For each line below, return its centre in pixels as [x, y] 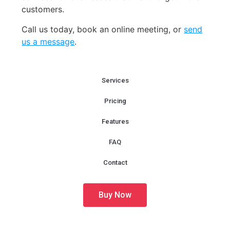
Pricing [115, 101]
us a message [48, 41]
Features [115, 122]
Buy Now [115, 195]
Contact [115, 163]
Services [115, 81]
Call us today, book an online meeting [95, 29]
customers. [43, 9]
